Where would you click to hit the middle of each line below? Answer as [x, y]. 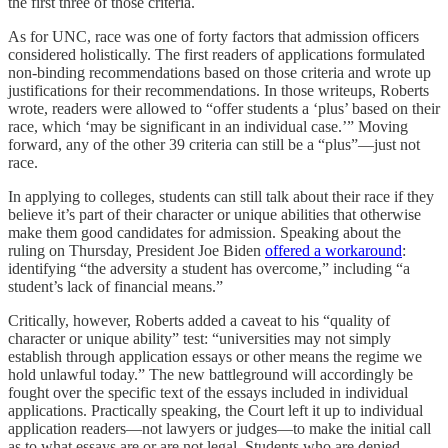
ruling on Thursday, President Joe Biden [136, 250]
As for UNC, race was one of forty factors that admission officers [213, 36]
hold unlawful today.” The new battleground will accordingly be [210, 374]
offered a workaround [333, 250]
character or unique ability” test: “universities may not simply [199, 338]
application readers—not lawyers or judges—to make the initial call [219, 428]
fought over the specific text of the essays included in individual [208, 392]
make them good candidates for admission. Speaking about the [204, 232]
